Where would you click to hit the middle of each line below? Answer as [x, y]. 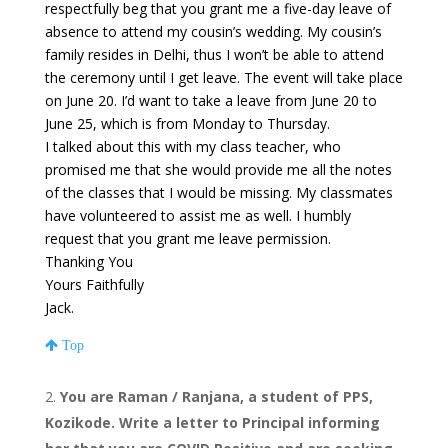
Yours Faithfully [94, 285]
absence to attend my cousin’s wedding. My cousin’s [213, 32]
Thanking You [88, 262]
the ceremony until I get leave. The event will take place [223, 78]
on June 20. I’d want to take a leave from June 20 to [210, 101]
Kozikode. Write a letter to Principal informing [212, 423]
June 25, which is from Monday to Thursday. [187, 124]
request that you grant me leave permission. [187, 239]
